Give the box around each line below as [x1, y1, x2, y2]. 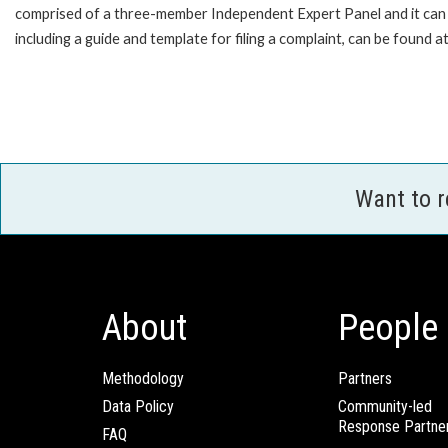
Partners [338, 369, 392, 389]
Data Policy [102, 397, 174, 417]
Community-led [338, 397, 432, 417]
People [338, 307, 438, 350]
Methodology [102, 369, 184, 389]
